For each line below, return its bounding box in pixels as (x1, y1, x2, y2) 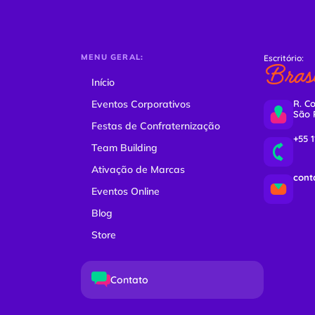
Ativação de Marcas (91, 163, 185, 176)
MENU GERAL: (81, 52, 144, 62)
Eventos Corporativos (91, 98, 191, 110)
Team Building (91, 141, 157, 154)
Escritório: (264, 53, 304, 63)
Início (91, 76, 115, 89)
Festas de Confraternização (91, 120, 220, 132)
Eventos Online (91, 185, 160, 198)
